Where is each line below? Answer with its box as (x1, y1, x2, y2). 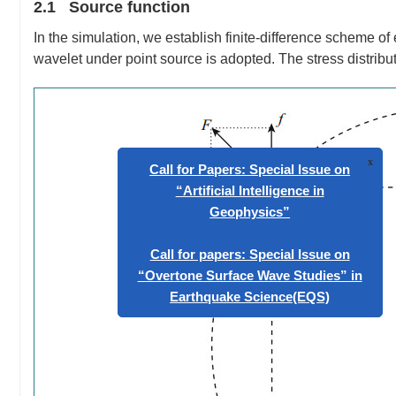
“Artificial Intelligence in (231, 222, 380, 238)
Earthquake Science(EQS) (225, 328, 386, 344)
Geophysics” (265, 243, 346, 259)
